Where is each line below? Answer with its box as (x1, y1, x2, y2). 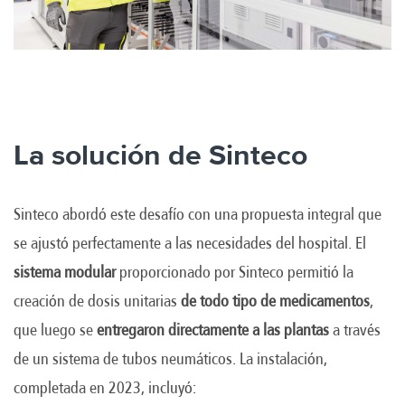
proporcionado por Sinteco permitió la (116, 262, 353, 281)
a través (329, 320, 381, 339)
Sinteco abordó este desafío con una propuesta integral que (14, 204, 381, 223)
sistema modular (14, 262, 116, 281)
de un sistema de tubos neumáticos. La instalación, (14, 349, 327, 368)
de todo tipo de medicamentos (181, 291, 370, 310)
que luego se (14, 320, 97, 339)
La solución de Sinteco (14, 141, 307, 171)
